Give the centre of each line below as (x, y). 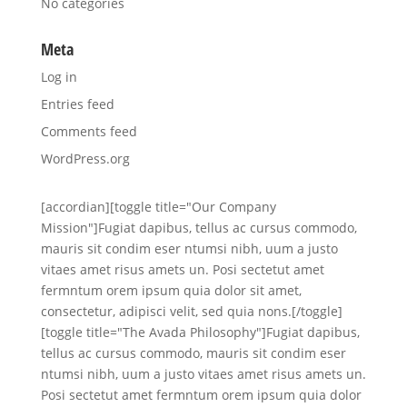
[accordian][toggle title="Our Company (158, 207)
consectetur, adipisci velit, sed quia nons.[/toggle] (191, 312)
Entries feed (77, 104)
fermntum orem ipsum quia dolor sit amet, (171, 291)
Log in (59, 77)
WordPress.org (85, 159)
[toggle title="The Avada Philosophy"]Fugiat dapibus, (200, 333)
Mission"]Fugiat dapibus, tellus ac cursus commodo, (199, 228)
